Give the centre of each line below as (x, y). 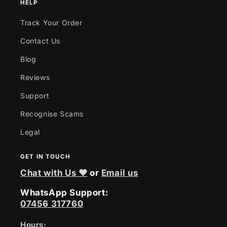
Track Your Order (51, 22)
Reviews (35, 77)
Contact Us (40, 41)
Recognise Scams (52, 113)
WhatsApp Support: (64, 193)
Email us (120, 173)
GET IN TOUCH (45, 157)
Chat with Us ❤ (54, 173)
